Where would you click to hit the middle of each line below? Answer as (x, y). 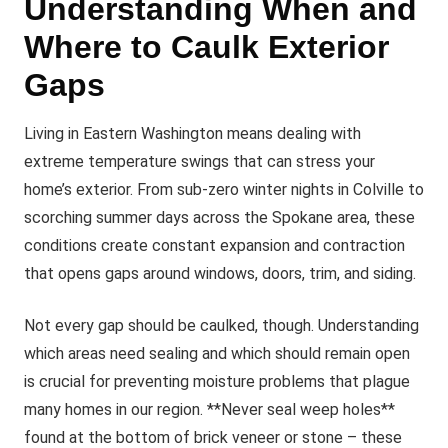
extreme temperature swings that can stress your (199, 161)
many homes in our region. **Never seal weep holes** (209, 409)
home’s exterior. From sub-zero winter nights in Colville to (224, 189)
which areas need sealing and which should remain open (217, 353)
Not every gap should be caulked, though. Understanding (221, 325)
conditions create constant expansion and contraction (214, 245)
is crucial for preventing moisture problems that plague (217, 381)
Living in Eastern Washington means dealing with (192, 133)
